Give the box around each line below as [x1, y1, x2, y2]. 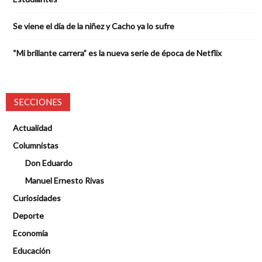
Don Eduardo [25, 158, 73, 168]
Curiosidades [13, 193, 61, 204]
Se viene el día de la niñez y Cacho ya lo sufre [13, 21, 174, 32]
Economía [13, 228, 48, 239]
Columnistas [13, 140, 58, 151]
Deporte [13, 211, 44, 221]
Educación [13, 246, 50, 256]
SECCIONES [14, 96, 62, 108]
